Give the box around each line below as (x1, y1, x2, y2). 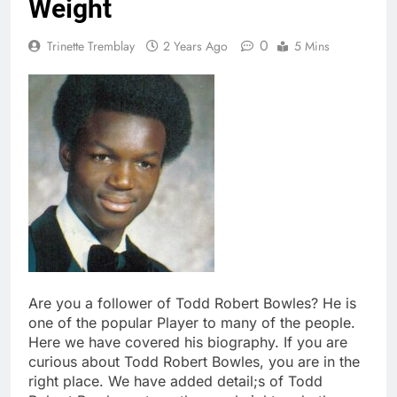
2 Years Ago (163, 36, 228, 55)
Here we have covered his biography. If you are (28, 332, 347, 351)
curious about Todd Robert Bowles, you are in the (28, 352, 360, 370)
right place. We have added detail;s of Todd (28, 371, 323, 390)
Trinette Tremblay (47, 36, 135, 55)
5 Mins (294, 36, 330, 55)
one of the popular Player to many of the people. (28, 313, 355, 331)
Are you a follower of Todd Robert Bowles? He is (28, 293, 356, 312)
